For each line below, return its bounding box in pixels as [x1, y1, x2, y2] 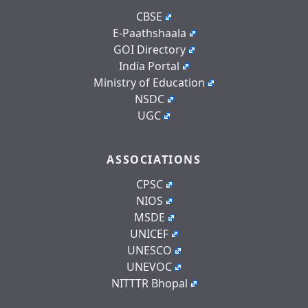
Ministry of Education [93, 74, 205, 90]
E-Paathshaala [112, 25, 186, 41]
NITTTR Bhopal [111, 275, 188, 291]
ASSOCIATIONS [107, 151, 201, 167]
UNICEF [130, 225, 168, 241]
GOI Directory [113, 41, 186, 57]
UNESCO [126, 242, 172, 258]
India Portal [119, 58, 179, 74]
